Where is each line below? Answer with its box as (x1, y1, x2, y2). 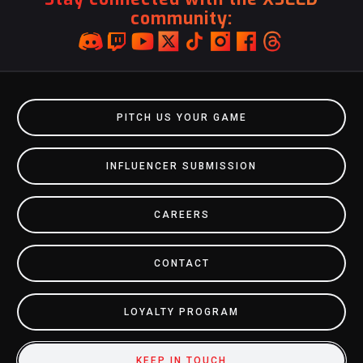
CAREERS (153, 209, 210, 220)
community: (130, 7, 233, 30)
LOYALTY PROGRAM (124, 306, 239, 318)
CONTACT (153, 258, 210, 269)
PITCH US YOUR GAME (116, 112, 247, 123)
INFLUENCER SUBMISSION (106, 160, 257, 172)
